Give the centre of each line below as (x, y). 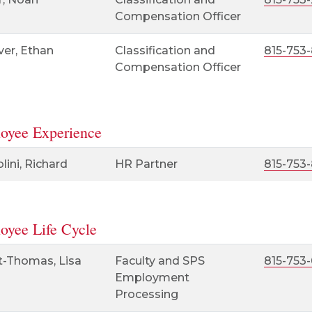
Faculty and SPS (159, 261)
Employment (152, 278)
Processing (146, 294)
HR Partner (146, 164)
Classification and (165, 50)
